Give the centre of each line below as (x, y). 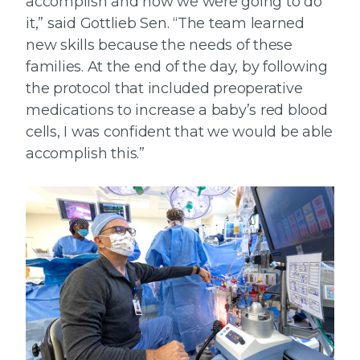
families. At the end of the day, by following (177, 67)
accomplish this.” (85, 154)
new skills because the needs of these (159, 45)
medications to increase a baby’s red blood (177, 110)
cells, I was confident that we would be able (179, 132)
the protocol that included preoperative (164, 89)
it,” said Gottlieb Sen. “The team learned (165, 24)
